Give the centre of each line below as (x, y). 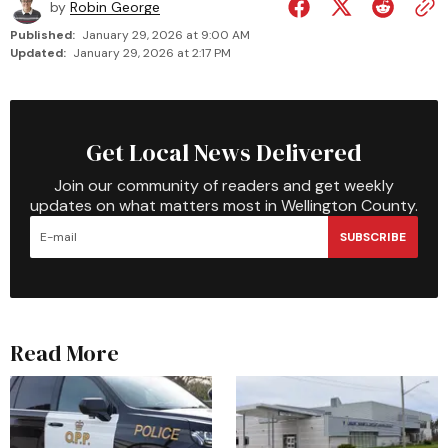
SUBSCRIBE (373, 236)
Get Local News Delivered (224, 152)
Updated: (38, 53)
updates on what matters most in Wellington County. (224, 205)
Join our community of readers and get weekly (224, 185)
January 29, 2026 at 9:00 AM (166, 35)
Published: (42, 35)
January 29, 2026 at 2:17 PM (152, 53)
